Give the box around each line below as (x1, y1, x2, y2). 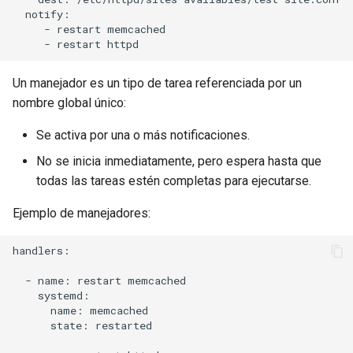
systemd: (13, 288, 90, 303)
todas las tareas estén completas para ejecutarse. (36, 173, 311, 188)
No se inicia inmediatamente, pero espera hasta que (36, 153, 321, 169)
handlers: (13, 243, 70, 258)
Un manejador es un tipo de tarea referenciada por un (13, 75, 302, 91)
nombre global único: (13, 95, 126, 110)
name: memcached (13, 303, 148, 318)
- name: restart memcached (13, 273, 186, 288)
